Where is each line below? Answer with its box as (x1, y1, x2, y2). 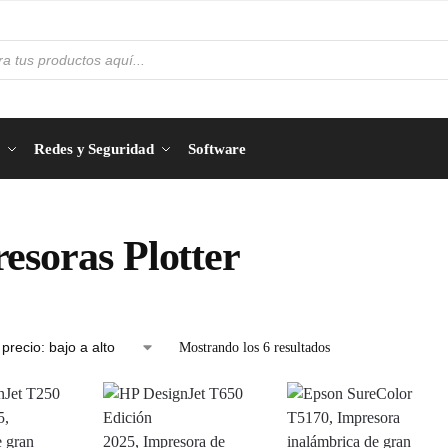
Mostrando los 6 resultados (178, 340, 330, 355)
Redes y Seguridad (34, 141, 154, 157)
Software (188, 141, 247, 157)
